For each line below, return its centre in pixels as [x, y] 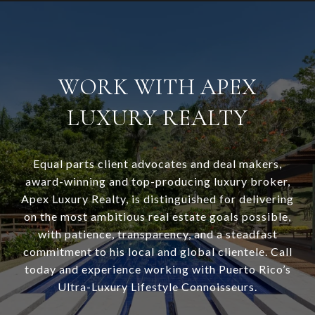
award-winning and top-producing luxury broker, [157, 181]
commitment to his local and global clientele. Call [157, 251]
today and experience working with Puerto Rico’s [157, 269]
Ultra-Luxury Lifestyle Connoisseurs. [157, 287]
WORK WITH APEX [157, 87]
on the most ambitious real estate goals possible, [157, 216]
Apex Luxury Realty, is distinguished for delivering [157, 199]
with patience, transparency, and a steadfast [157, 234]
